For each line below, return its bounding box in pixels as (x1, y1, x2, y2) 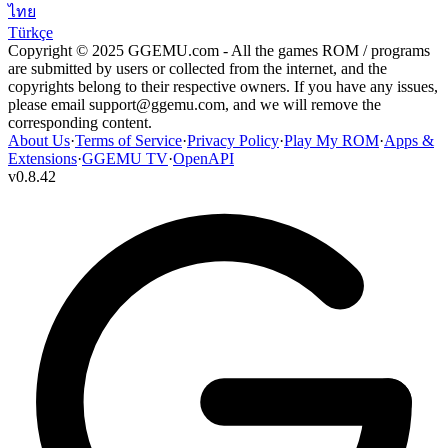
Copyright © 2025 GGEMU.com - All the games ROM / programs (8, 41, 430, 59)
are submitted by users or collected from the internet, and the (8, 59, 387, 77)
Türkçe (8, 23, 53, 41)
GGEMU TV (82, 149, 168, 167)
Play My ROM (284, 131, 379, 149)
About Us (8, 131, 70, 149)
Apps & (384, 131, 434, 149)
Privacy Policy (187, 131, 279, 149)
